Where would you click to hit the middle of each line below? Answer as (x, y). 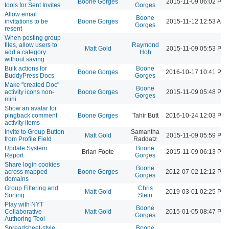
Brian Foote (98, 152)
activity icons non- (29, 92)
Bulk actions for (26, 68)
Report (14, 155)
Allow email (21, 14)
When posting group (33, 38)
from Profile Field (28, 139)
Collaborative (23, 211)
